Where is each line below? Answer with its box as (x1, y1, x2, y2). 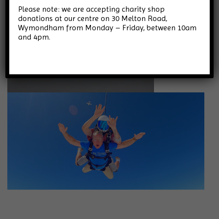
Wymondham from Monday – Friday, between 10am (18, 23, 197, 32)
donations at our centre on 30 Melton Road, (18, 14, 168, 23)
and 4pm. (18, 32, 51, 42)
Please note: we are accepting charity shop (18, 4, 165, 14)
